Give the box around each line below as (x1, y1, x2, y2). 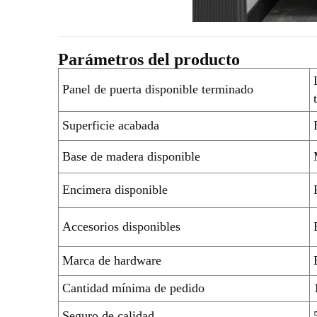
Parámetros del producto (58, 50, 240, 69)
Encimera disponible (62, 182, 168, 197)
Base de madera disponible (62, 149, 200, 163)
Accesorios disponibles (62, 219, 180, 234)
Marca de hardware (62, 253, 161, 267)
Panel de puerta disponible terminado (62, 81, 253, 96)
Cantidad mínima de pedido (62, 280, 204, 295)
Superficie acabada (62, 117, 159, 132)
